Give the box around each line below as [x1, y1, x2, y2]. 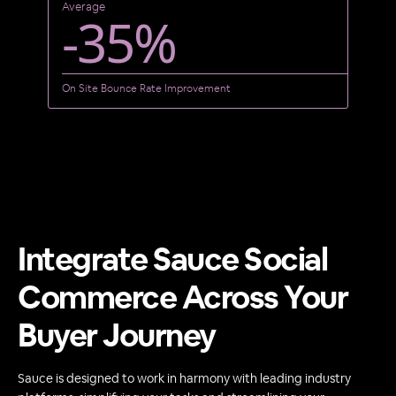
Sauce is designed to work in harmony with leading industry [18, 373, 351, 386]
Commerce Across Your [18, 283, 347, 316]
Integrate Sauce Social [18, 245, 327, 278]
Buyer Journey [18, 321, 216, 354]
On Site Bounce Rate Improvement [61, 81, 231, 96]
